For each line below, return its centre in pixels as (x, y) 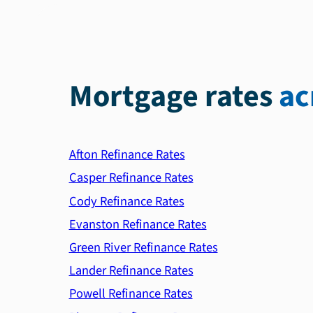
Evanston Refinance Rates (138, 224)
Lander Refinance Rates (131, 271)
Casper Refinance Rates (131, 178)
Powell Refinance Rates (131, 294)
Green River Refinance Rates (143, 248)
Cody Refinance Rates (126, 201)
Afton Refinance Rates (127, 155)
